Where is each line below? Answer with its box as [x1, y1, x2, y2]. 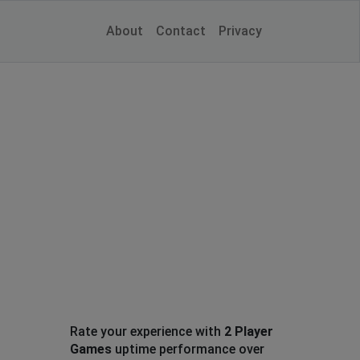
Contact [156, 23, 206, 39]
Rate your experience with [69, 324, 224, 339]
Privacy [219, 23, 262, 39]
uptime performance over [111, 342, 264, 357]
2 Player [223, 324, 273, 339]
